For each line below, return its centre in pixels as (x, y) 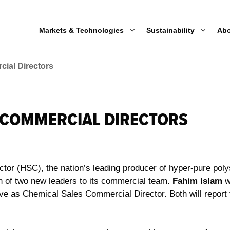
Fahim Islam (197, 181)
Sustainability (170, 31)
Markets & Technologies (81, 31)
